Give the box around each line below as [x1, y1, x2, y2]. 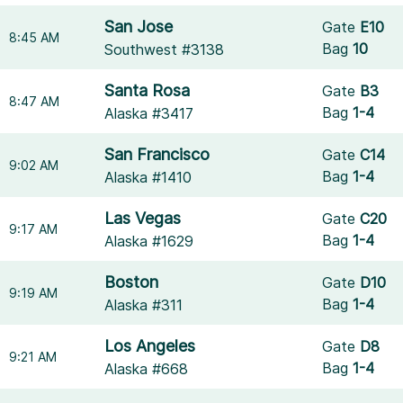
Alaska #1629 [104, 232, 194, 250]
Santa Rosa [104, 81, 191, 100]
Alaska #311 [104, 296, 184, 314]
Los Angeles [104, 336, 196, 355]
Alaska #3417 [104, 104, 194, 122]
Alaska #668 [104, 360, 189, 378]
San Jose [104, 17, 174, 36]
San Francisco [104, 145, 210, 164]
